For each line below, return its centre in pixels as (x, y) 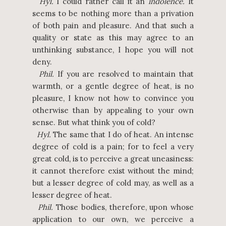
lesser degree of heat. (72, 195)
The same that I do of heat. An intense (122, 134)
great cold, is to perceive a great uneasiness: (113, 159)
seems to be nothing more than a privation (113, 13)
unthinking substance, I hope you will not (113, 50)
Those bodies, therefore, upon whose (124, 207)
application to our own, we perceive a (113, 219)
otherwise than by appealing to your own (113, 110)
